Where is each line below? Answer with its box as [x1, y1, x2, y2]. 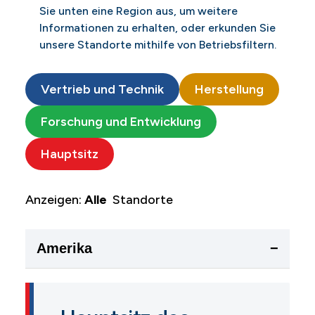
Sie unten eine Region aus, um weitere [39, 4, 238, 18]
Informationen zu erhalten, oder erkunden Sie [39, 20, 276, 34]
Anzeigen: [25, 191, 84, 207]
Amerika [37, 240, 92, 256]
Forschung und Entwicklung [41, 113, 201, 129]
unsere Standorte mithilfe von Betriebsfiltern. [39, 37, 276, 51]
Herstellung [195, 81, 264, 97]
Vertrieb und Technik [41, 81, 164, 97]
